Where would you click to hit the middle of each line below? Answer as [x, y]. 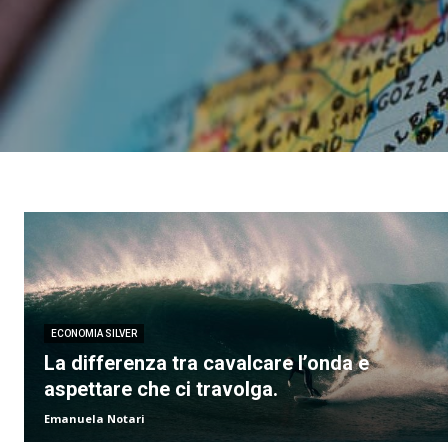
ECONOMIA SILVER [94, 333]
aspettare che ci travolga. [161, 389]
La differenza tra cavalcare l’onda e [206, 363]
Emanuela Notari [94, 418]
